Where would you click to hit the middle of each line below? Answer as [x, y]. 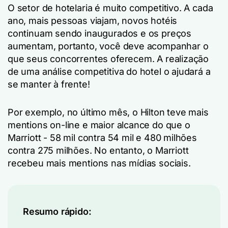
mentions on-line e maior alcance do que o [99, 125]
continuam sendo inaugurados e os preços [99, 33]
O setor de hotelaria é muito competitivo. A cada [110, 8]
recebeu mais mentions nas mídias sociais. [99, 163]
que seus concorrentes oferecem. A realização [108, 59]
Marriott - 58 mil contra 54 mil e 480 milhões [102, 138]
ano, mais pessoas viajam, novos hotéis [93, 21]
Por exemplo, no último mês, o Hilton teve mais [108, 112]
